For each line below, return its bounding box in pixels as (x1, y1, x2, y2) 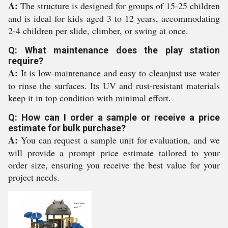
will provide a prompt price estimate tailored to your (8, 147, 220, 159)
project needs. (8, 171, 60, 183)
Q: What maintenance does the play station (8, 45, 220, 55)
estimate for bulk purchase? (8, 123, 126, 133)
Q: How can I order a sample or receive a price (8, 112, 220, 123)
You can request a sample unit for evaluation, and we (18, 134, 220, 146)
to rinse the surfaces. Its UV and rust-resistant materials (8, 79, 220, 92)
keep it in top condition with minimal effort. (8, 92, 171, 104)
